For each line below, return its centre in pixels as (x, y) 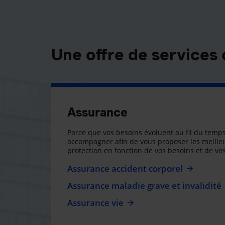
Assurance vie (95, 202)
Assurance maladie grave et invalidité (144, 185)
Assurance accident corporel (125, 168)
